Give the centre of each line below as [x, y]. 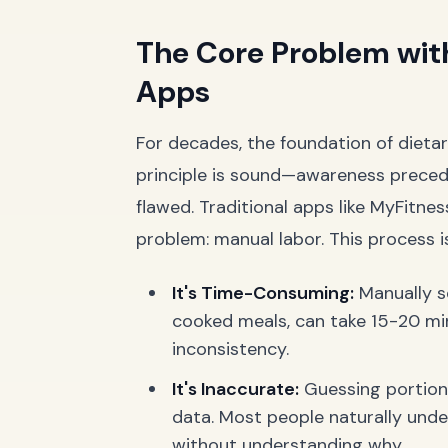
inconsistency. [230, 349]
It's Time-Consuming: [263, 293]
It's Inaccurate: [235, 389]
